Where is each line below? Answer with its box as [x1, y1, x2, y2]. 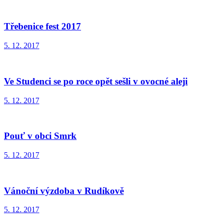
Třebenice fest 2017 [4, 21, 81, 32]
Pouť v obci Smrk [4, 131, 77, 141]
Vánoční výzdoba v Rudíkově [4, 185, 124, 196]
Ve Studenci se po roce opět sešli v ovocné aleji [4, 76, 188, 86]
